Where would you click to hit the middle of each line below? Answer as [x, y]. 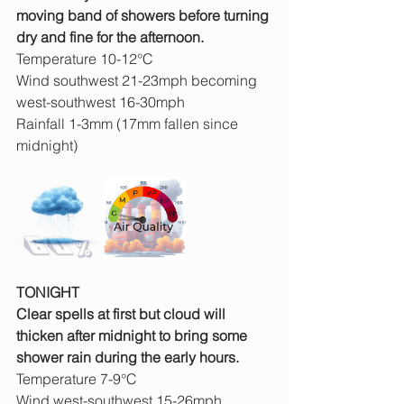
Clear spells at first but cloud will [123, 314]
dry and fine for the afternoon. [110, 37]
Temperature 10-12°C [85, 59]
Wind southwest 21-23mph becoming [138, 81]
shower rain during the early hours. [128, 358]
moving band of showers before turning [144, 16]
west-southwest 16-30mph [101, 102]
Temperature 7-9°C [77, 379]
